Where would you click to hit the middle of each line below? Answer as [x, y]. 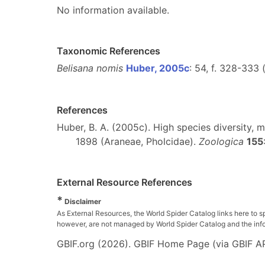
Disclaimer [82, 201]
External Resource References [125, 182]
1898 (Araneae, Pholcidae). [137, 141]
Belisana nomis [90, 68]
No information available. [113, 10]
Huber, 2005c [158, 68]
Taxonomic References [109, 51]
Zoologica [221, 141]
